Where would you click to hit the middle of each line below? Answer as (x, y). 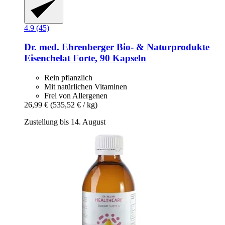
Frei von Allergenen (76, 96)
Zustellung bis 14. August (65, 122)
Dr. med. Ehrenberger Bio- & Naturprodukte (117, 47)
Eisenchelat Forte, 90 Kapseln (85, 58)
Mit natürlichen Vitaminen (86, 87)
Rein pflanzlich (68, 78)
